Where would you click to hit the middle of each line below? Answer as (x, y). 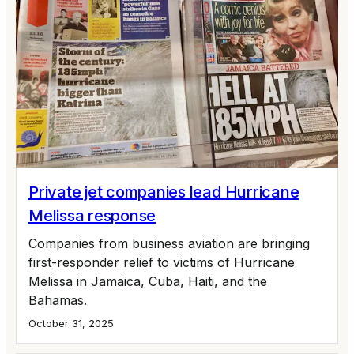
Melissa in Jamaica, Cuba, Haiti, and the (148, 281)
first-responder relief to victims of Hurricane (162, 262)
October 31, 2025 (71, 323)
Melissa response (92, 215)
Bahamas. (58, 300)
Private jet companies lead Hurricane (164, 192)
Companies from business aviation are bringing (169, 243)
